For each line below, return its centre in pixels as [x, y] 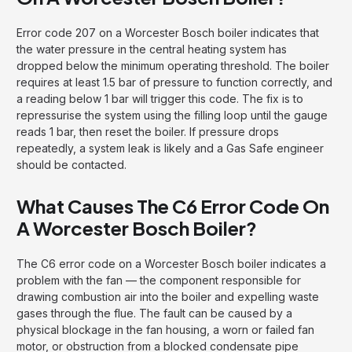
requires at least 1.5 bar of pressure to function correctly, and [174, 82]
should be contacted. [71, 164]
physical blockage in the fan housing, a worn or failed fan [165, 329]
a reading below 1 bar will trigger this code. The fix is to [160, 98]
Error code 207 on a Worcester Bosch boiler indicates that [168, 32]
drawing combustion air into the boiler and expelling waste [168, 296]
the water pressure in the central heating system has [152, 49]
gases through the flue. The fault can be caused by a [154, 313]
